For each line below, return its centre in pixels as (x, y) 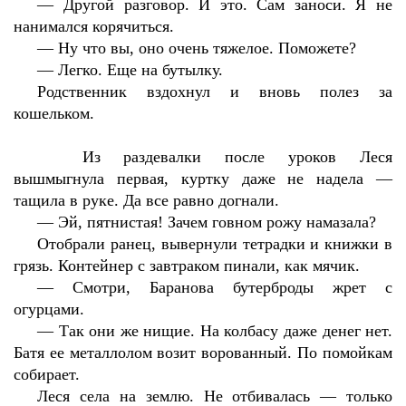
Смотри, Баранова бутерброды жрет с (233, 287)
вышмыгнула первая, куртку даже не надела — (203, 179)
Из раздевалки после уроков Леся (237, 157)
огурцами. (49, 309)
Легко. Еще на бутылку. (141, 70)
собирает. (47, 374)
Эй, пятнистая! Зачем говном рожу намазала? (217, 222)
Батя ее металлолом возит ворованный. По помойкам (203, 353)
